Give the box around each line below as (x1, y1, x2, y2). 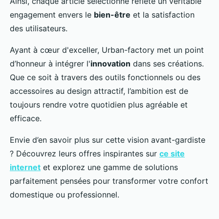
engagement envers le (10, 9, 94, 20)
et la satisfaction (131, 9, 195, 20)
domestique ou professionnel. (10, 189, 119, 199)
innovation (90, 58, 131, 68)
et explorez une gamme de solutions (41, 162, 178, 172)
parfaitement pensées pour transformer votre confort (10, 175, 208, 186)
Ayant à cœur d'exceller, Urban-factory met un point (10, 44, 204, 55)
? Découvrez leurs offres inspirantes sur (10, 148, 159, 158)
